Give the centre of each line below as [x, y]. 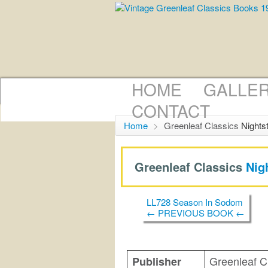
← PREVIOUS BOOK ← [196, 212]
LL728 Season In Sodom [195, 202]
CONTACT [171, 111]
